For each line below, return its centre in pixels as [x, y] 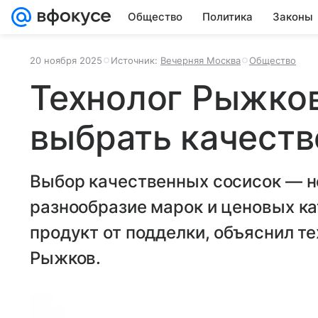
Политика [227, 17]
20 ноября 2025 [66, 60]
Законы [293, 17]
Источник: [136, 60]
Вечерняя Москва [201, 60]
